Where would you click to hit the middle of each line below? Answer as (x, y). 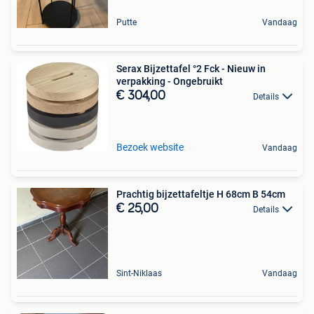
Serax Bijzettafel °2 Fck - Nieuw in (191, 69)
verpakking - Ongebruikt (170, 82)
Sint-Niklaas (139, 274)
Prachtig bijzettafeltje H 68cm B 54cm (201, 194)
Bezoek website (150, 148)
